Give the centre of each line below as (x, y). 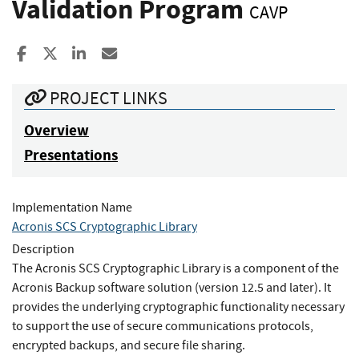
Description (43, 249)
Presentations (71, 155)
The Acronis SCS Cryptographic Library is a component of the (175, 268)
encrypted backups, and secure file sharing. (129, 345)
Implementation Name (72, 207)
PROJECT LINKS (107, 98)
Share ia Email (164, 54)
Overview (56, 130)
